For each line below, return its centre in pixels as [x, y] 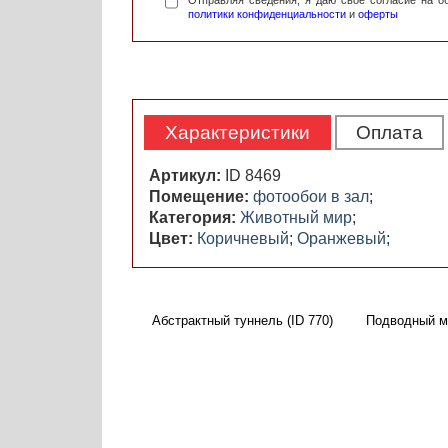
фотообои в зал [311, 197]
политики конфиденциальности [267, 14]
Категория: [194, 218]
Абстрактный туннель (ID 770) [242, 321]
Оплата [389, 133]
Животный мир [296, 218]
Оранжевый [341, 239]
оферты [378, 14]
